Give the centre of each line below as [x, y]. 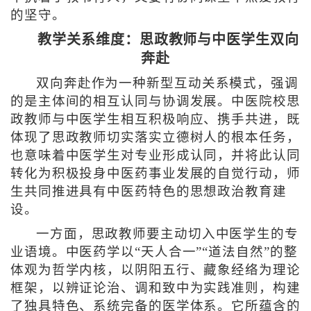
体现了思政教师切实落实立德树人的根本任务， [155, 138]
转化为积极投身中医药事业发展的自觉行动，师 [155, 174]
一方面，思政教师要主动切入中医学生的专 [167, 234]
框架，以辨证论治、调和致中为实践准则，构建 [155, 288]
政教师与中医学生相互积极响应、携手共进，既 [155, 120]
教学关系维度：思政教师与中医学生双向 [168, 40]
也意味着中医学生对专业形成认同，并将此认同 [155, 156]
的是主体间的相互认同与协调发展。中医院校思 [155, 102]
